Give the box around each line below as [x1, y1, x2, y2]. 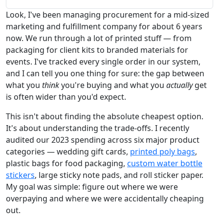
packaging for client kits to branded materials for [6, 44, 188, 55]
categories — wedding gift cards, [6, 146, 130, 157]
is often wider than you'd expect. [6, 91, 126, 102]
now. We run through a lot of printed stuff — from [6, 32, 192, 44]
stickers [6, 169, 35, 180]
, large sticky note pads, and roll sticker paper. [35, 169, 203, 180]
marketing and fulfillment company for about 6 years [6, 21, 202, 32]
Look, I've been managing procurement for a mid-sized [6, 9, 209, 20]
